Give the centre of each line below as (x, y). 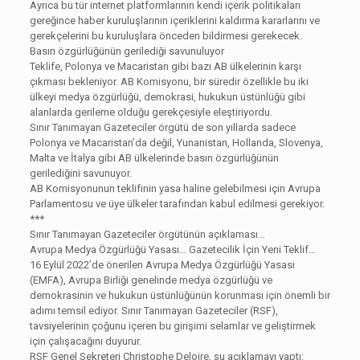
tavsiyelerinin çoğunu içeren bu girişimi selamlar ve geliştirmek (172, 326)
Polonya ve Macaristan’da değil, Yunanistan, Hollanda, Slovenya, (176, 143)
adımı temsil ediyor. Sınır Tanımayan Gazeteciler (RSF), (153, 311)
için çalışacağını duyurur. (85, 342)
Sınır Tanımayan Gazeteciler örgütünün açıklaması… (147, 235)
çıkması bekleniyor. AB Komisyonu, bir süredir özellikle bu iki (169, 82)
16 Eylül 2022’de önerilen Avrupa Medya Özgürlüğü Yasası (162, 265)
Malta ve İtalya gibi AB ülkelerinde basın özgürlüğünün (154, 158)
